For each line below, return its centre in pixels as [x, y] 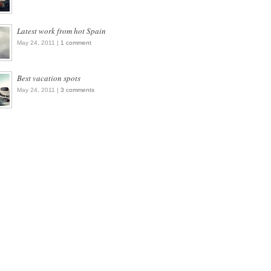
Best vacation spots [49, 78]
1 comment [76, 43]
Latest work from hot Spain [61, 31]
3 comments [77, 90]
